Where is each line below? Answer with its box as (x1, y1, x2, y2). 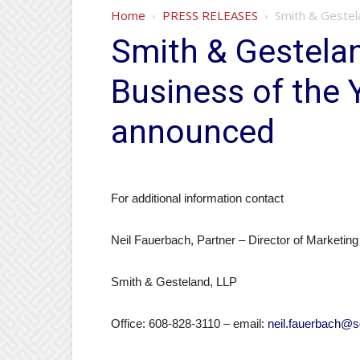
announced (111, 112, 275, 151)
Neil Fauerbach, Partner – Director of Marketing (111, 233, 358, 247)
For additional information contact (111, 191, 284, 205)
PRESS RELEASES (162, 7, 258, 23)
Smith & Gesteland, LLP (111, 275, 237, 288)
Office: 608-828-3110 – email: (111, 317, 268, 330)
